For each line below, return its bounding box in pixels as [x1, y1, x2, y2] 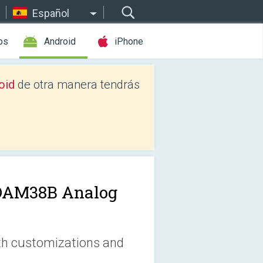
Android [44, 36, 76, 47]
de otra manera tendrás [14, 77, 140, 92]
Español [32, 7, 69, 19]
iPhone [114, 36, 143, 47]
